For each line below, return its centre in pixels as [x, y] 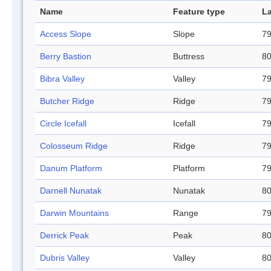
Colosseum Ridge [74, 146]
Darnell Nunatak [71, 191]
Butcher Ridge [67, 101]
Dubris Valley [65, 258]
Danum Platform [71, 168]
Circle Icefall [63, 124]
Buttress [189, 57]
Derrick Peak [64, 236]
